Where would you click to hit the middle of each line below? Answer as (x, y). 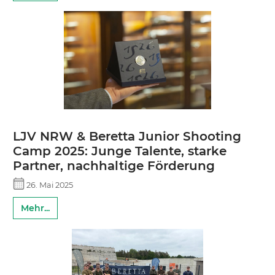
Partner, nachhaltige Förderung (114, 166)
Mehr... (35, 208)
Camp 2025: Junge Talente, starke (120, 151)
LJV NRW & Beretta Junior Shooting (127, 137)
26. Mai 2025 (49, 185)
